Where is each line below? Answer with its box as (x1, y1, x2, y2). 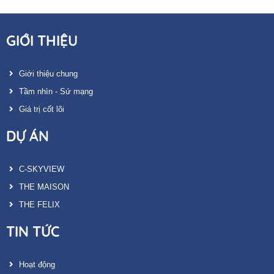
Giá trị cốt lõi (17, 105, 64, 114)
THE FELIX (17, 200, 60, 210)
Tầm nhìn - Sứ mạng (17, 87, 93, 97)
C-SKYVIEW (17, 165, 64, 174)
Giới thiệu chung (17, 69, 78, 79)
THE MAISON (17, 182, 69, 192)
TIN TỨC (6, 223, 59, 241)
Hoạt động (17, 260, 55, 270)
